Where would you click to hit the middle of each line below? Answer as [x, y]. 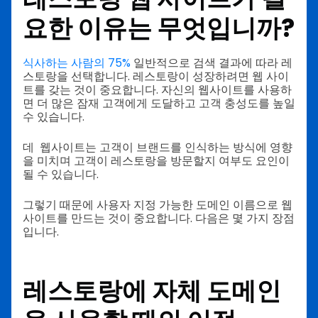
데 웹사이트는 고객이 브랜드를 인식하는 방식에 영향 [158, 147]
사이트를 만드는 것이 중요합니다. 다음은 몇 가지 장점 [159, 218]
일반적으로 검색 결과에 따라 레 [212, 62]
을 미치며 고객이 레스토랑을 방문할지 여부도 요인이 [156, 160]
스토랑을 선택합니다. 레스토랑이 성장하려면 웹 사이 [156, 76]
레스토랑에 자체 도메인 [152, 290]
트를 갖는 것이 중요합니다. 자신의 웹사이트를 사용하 [157, 89]
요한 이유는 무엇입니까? [159, 28]
